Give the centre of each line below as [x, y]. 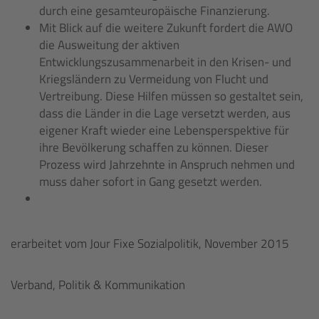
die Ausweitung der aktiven [109, 45]
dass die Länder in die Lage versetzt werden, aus [165, 113]
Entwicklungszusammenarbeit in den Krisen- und [165, 62]
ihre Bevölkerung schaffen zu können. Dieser [154, 147]
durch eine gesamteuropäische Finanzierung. [156, 11]
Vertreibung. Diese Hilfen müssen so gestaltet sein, [171, 96]
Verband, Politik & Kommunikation [98, 285]
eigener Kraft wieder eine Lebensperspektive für [164, 130]
